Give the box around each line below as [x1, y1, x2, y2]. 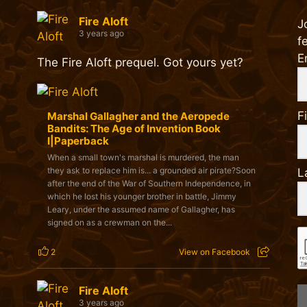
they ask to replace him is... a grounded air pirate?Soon [47, 165, 256, 176]
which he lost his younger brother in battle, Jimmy [47, 191, 236, 202]
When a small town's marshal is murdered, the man [47, 152, 239, 163]
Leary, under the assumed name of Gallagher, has [47, 204, 235, 215]
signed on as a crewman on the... [47, 217, 172, 228]
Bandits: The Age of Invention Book [47, 122, 221, 136]
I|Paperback [47, 134, 109, 148]
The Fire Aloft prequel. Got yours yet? [36, 56, 243, 70]
